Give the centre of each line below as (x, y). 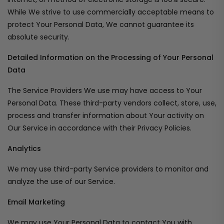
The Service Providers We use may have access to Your (105, 90)
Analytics (24, 148)
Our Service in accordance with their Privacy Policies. (99, 128)
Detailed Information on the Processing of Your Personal (110, 57)
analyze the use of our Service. (61, 181)
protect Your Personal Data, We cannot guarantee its (101, 24)
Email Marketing (36, 202)
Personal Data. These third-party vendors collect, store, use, (112, 103)
